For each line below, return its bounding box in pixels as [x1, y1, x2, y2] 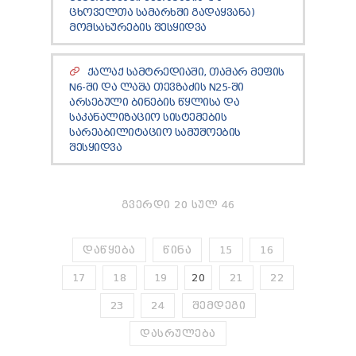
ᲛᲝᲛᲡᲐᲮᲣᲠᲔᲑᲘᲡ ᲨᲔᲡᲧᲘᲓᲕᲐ [69, 21, 207, 34]
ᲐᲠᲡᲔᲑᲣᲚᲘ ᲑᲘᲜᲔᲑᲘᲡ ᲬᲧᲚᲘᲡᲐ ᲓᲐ [69, 95, 239, 109]
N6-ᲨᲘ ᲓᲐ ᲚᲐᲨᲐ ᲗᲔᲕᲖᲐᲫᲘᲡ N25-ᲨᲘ [69, 80, 244, 94]
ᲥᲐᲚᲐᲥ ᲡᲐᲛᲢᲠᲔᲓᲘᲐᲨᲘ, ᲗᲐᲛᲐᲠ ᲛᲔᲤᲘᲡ [87, 65, 284, 79]
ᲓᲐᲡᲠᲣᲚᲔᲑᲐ [140, 327, 216, 340]
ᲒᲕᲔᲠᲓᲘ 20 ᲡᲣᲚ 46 [121, 198, 235, 211]
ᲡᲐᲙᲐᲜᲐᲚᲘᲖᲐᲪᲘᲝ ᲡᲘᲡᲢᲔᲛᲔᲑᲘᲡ [69, 110, 226, 124]
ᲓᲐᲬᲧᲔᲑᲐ [83, 243, 136, 257]
